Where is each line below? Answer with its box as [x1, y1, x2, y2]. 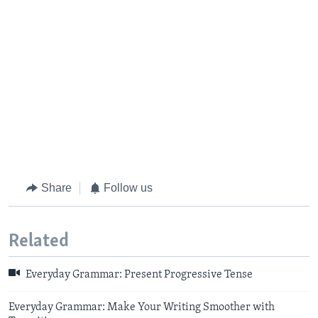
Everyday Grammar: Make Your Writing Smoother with [9, 301, 275, 313]
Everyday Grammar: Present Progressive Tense [23, 269, 253, 281]
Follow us [104, 182, 153, 194]
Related [9, 231, 69, 251]
